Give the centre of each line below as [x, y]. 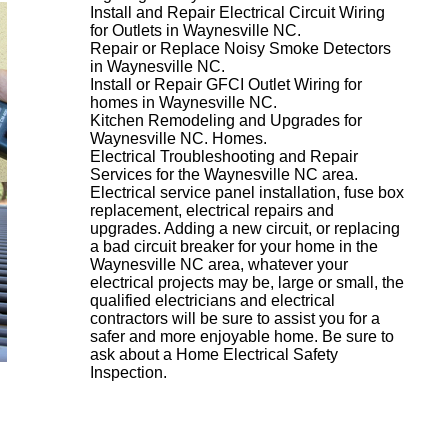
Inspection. [128, 372]
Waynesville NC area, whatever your [219, 264]
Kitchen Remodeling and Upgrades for [226, 120]
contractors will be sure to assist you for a [235, 318]
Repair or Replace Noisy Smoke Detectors [240, 48]
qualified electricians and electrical [212, 300]
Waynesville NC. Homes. [178, 138]
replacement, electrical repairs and [212, 210]
